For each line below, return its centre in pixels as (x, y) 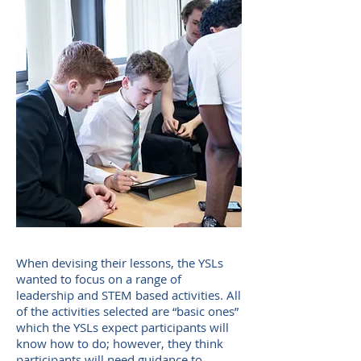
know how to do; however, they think (120, 343)
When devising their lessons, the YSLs (120, 263)
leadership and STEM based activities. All (129, 295)
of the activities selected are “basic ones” (127, 311)
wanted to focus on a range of (99, 279)
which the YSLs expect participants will (122, 327)
